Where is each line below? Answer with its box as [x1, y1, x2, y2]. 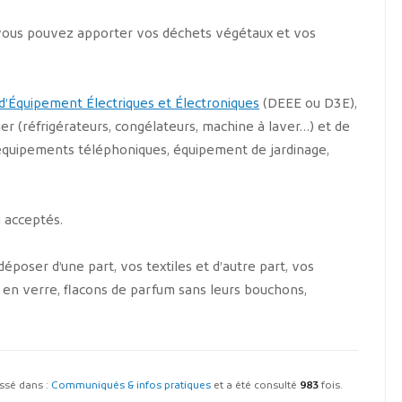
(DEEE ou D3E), [259, 96, 357, 114]
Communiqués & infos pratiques [51, 380, 211, 393]
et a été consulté [211, 380, 300, 393]
